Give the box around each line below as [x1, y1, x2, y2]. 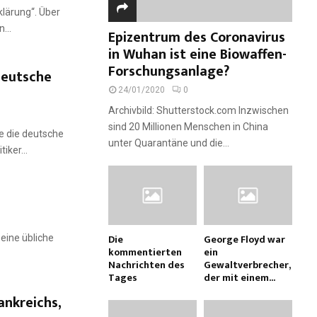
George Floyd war [204, 231, 285, 248]
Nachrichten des [108, 256, 185, 273]
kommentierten [108, 243, 182, 260]
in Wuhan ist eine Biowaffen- [108, 42, 287, 67]
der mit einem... [204, 269, 275, 286]
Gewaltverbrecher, [204, 256, 290, 273]
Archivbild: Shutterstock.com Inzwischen [108, 105, 289, 117]
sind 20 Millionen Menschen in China [108, 121, 268, 133]
